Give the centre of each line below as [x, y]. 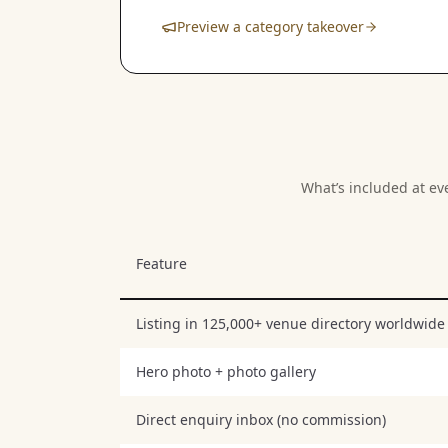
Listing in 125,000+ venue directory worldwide [290, 323]
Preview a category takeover [270, 26]
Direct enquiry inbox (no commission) [261, 419]
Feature [161, 263]
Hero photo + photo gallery [226, 371]
